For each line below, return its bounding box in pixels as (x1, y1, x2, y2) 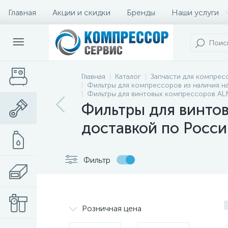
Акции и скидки (52, 7, 110, 17)
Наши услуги (172, 7, 219, 17)
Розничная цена (82, 204, 141, 213)
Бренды (127, 7, 155, 17)
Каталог (115, 72, 141, 81)
